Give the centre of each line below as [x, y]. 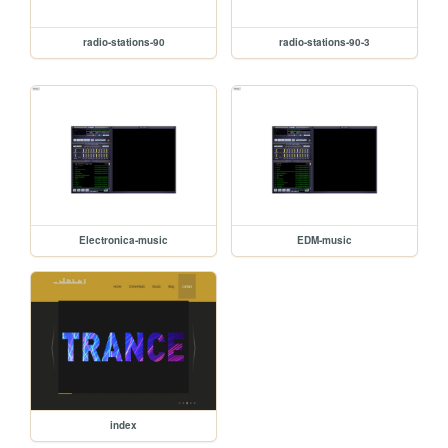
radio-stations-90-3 [325, 41]
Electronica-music [124, 239]
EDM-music [325, 239]
